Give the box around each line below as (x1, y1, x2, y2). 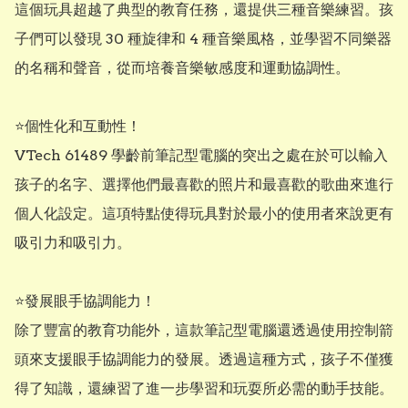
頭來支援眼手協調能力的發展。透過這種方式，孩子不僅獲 (15, 350, 393, 368)
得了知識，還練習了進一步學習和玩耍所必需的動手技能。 (15, 379, 393, 397)
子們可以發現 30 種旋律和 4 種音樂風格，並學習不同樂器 (15, 29, 392, 47)
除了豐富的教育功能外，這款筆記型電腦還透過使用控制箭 (15, 321, 393, 339)
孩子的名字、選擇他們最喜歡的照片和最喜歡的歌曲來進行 (15, 175, 393, 193)
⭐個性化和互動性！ (15, 117, 141, 135)
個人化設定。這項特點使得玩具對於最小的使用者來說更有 (15, 204, 393, 222)
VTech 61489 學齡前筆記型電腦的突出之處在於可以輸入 (15, 146, 388, 164)
